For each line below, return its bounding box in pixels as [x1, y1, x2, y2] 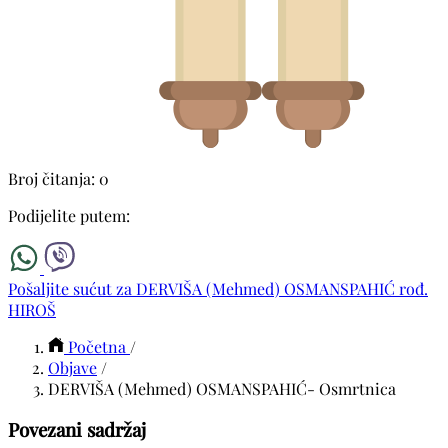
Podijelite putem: [8, 204, 130, 226]
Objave [48, 356, 97, 378]
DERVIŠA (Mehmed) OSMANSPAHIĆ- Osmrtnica [48, 377, 396, 399]
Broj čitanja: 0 [8, 167, 109, 189]
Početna [68, 335, 126, 357]
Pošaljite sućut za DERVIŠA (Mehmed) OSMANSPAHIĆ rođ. [8, 277, 428, 299]
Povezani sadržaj [8, 417, 146, 443]
